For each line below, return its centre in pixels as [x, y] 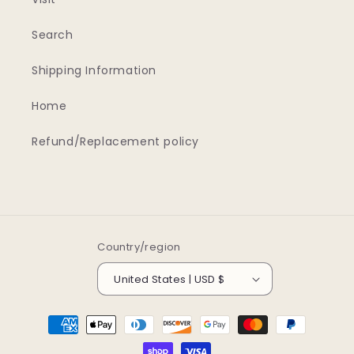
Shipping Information [94, 70]
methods [56, 339]
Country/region [139, 247]
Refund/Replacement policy [115, 141]
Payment [56, 317]
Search [53, 35]
